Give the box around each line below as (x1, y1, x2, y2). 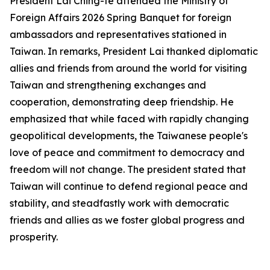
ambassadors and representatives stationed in (10, 28, 227, 40)
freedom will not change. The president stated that (10, 163, 246, 175)
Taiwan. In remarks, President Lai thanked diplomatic (10, 45, 258, 57)
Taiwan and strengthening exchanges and (10, 79, 206, 91)
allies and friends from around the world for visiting (10, 62, 247, 74)
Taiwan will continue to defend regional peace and (10, 180, 248, 192)
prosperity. (10, 231, 58, 243)
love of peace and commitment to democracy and (10, 146, 245, 159)
